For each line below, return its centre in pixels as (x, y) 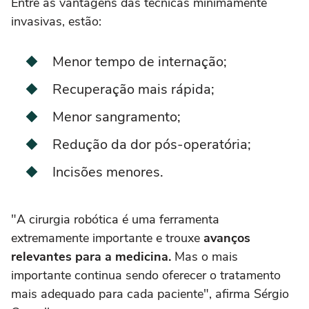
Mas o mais (205, 257)
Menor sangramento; (117, 117)
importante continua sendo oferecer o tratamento (146, 276)
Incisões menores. (108, 172)
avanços (227, 238)
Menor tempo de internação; (140, 62)
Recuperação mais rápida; (133, 90)
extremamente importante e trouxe (107, 238)
